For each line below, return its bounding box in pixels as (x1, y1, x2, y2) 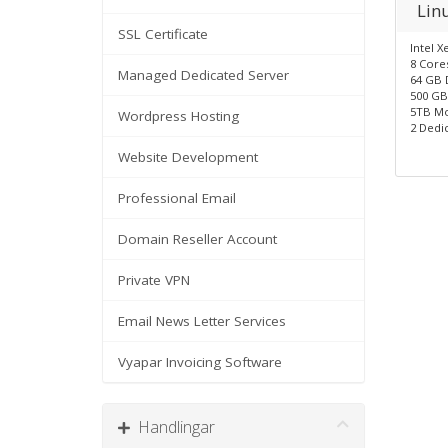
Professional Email (118, 189, 236, 207)
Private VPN (118, 271, 190, 289)
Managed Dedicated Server (118, 66, 289, 84)
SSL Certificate (118, 25, 208, 43)
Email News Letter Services (118, 312, 286, 330)
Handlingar (130, 416, 215, 438)
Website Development (118, 148, 258, 166)
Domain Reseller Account (118, 230, 277, 248)
